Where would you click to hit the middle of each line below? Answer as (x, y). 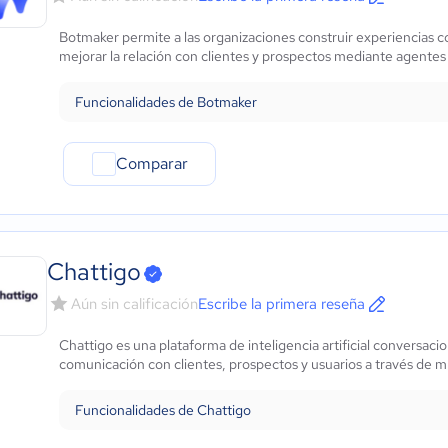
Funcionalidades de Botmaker (166, 102)
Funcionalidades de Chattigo (163, 410)
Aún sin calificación (134, 304)
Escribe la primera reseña (281, 304)
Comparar (151, 163)
